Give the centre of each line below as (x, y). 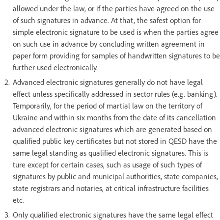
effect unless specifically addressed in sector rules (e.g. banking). (115, 94)
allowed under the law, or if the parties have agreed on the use (114, 9)
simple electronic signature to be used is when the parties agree (116, 32)
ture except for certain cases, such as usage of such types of (107, 165)
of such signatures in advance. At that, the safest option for (107, 20)
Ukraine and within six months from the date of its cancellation (114, 118)
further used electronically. (55, 68)
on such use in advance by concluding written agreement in (109, 44)
